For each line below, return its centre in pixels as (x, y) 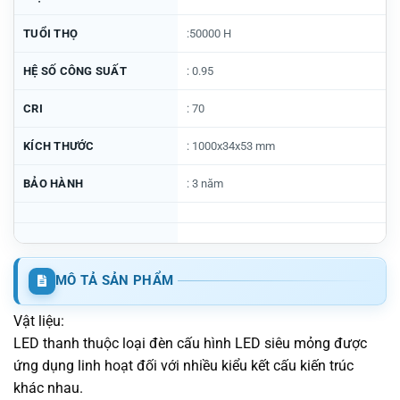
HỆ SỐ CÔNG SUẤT (75, 71)
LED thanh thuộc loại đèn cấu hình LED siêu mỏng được (190, 343)
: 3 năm (205, 183)
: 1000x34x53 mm (231, 146)
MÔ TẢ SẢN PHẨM (115, 280)
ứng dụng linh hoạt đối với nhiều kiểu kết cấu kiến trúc (183, 365)
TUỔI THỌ (50, 33)
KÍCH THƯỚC (59, 146)
